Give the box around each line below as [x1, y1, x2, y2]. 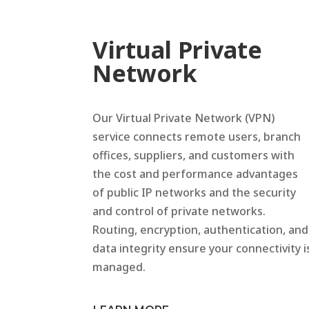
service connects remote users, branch [92, 129, 301, 145]
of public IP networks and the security [92, 185, 297, 201]
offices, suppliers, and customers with [92, 148, 295, 163]
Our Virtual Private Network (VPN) [92, 110, 275, 126]
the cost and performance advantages [92, 166, 299, 182]
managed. [92, 259, 146, 275]
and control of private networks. [92, 203, 266, 219]
